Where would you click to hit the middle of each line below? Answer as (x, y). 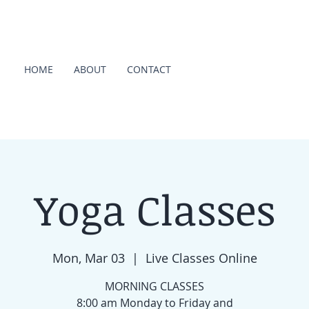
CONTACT (149, 69)
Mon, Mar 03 (88, 258)
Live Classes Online (201, 258)
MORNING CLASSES (154, 286)
